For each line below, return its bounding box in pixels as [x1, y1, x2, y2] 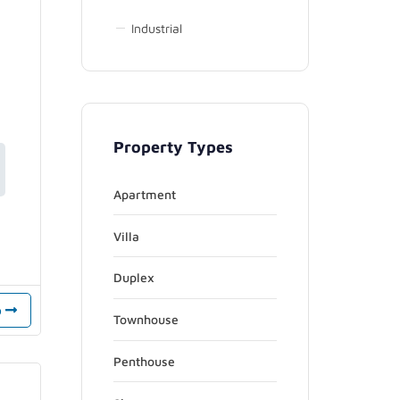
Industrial [131, 20, 182, 36]
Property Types [113, 137, 233, 156]
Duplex [113, 270, 154, 286]
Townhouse [113, 312, 179, 328]
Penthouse [113, 354, 175, 370]
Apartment [113, 186, 176, 202]
